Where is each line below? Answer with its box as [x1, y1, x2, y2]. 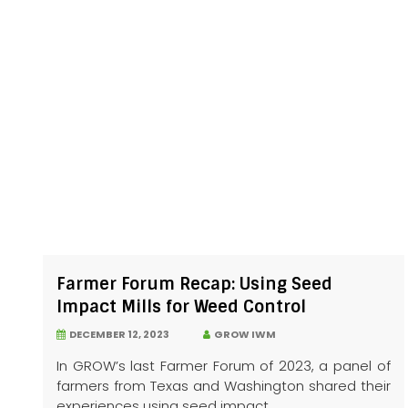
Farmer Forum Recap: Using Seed [56, 273, 332, 296]
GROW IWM [210, 327, 276, 342]
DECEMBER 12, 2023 [66, 327, 169, 342]
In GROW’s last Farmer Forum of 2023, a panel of [56, 356, 391, 376]
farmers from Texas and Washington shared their [56, 376, 391, 396]
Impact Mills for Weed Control [56, 296, 306, 319]
